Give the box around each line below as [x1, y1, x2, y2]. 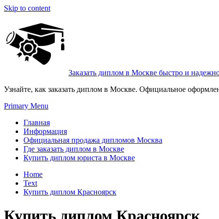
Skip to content [4, 4, 50, 12]
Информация [23, 127, 67, 135]
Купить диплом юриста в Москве [23, 153, 135, 162]
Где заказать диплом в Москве [23, 145, 124, 153]
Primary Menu [4, 102, 48, 110]
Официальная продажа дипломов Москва [23, 136, 162, 144]
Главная [23, 118, 50, 127]
